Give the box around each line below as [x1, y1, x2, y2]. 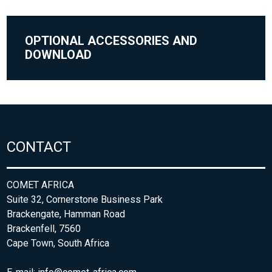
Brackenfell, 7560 [7, 222, 81, 234]
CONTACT [7, 138, 72, 155]
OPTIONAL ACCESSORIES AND [25, 33, 198, 48]
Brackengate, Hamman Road [7, 208, 126, 220]
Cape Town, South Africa [7, 237, 110, 249]
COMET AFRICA [7, 178, 75, 191]
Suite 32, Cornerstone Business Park [7, 193, 163, 205]
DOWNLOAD [25, 47, 92, 62]
